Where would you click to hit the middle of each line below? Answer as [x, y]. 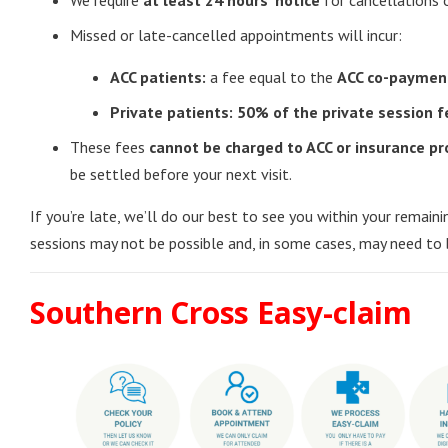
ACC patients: [158, 77]
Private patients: [171, 112]
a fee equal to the [271, 77]
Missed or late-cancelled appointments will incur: [236, 35]
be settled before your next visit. [181, 174]
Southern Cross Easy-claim [221, 312]
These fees [109, 147]
